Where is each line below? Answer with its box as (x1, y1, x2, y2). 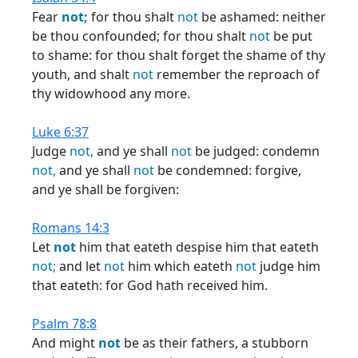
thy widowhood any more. (32, 85, 190, 102)
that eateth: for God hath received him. (32, 276, 268, 294)
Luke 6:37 (32, 123, 89, 141)
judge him (257, 257, 320, 275)
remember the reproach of (153, 66, 320, 83)
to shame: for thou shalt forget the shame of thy (32, 46, 325, 64)
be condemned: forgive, (154, 161, 301, 179)
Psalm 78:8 (32, 315, 97, 332)
